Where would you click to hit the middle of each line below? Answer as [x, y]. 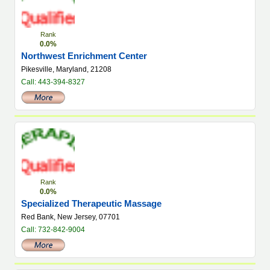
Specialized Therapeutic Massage [91, 203]
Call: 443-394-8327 [53, 82]
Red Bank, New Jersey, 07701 [71, 217]
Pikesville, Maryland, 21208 [66, 69]
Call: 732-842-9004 [53, 230]
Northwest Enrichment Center [84, 56]
